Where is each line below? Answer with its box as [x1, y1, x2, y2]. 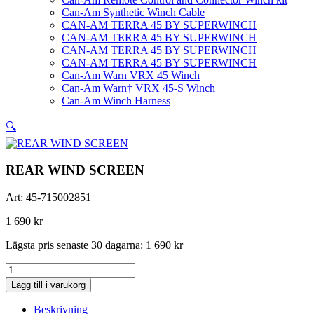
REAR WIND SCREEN [6, 163, 144, 178]
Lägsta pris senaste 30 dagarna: [6, 239, 146, 252]
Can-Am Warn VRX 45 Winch [62, 69, 200, 81]
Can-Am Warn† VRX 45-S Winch [62, 81, 215, 94]
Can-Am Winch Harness [62, 94, 170, 107]
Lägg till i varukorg [11, 280, 86, 291]
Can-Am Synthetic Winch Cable [62, 6, 205, 18]
